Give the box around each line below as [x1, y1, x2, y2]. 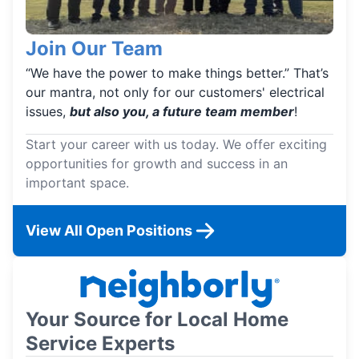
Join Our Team [26, 37, 163, 60]
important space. [26, 175, 129, 191]
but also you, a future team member [70, 103, 294, 119]
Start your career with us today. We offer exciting [26, 136, 327, 152]
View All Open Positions [26, 222, 192, 239]
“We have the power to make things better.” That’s [26, 65, 329, 81]
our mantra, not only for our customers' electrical [26, 84, 325, 100]
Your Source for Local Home [26, 308, 288, 331]
